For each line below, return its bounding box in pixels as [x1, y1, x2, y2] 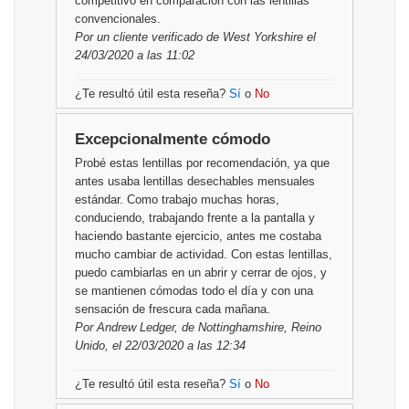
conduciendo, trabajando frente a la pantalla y [75, 211, 315, 225]
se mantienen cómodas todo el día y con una [75, 284, 313, 299]
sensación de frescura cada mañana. [75, 302, 270, 317]
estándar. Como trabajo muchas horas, [75, 193, 279, 207]
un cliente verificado [97, 30, 203, 45]
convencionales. [75, 12, 161, 26]
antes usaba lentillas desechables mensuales [75, 174, 315, 189]
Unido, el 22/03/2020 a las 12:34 [75, 339, 246, 353]
